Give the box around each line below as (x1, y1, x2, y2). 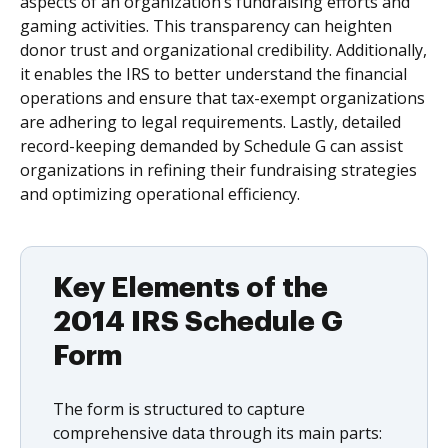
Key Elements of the (53, 274, 328, 302)
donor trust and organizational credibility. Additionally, (20, 39, 427, 61)
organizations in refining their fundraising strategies (20, 159, 417, 181)
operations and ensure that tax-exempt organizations (20, 87, 425, 109)
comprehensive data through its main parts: (53, 422, 382, 444)
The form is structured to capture (53, 398, 305, 420)
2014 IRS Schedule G (53, 308, 343, 336)
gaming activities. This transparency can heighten (20, 15, 392, 37)
